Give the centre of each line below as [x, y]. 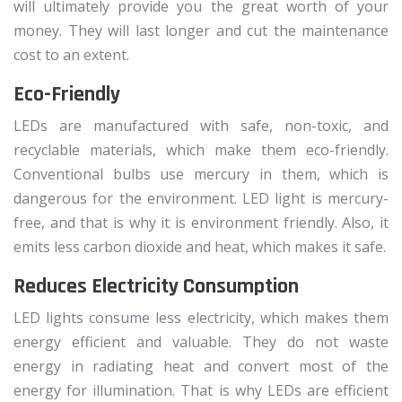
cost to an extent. [71, 54]
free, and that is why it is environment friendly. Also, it [201, 222]
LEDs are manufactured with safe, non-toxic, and [201, 125]
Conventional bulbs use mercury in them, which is [201, 174]
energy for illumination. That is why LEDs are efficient [201, 390]
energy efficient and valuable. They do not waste [201, 341]
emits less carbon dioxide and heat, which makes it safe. [200, 246]
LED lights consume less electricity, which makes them [201, 317]
